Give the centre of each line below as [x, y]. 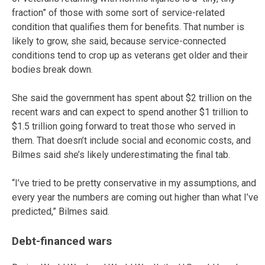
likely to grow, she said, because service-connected [119, 41]
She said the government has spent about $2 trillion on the [132, 98]
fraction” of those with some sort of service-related [118, 13]
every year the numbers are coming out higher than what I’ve [135, 198]
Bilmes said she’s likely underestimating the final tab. [121, 155]
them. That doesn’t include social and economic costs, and [131, 141]
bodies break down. [52, 70]
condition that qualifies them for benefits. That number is [128, 27]
